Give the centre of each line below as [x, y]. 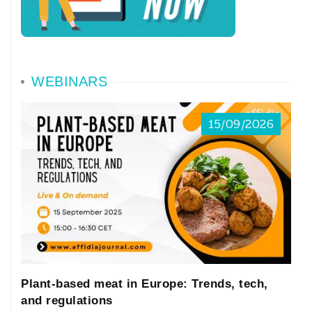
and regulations [67, 300]
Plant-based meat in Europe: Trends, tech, [145, 283]
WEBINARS [69, 81]
